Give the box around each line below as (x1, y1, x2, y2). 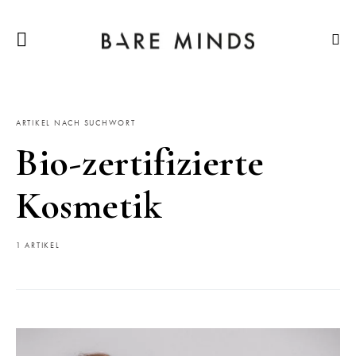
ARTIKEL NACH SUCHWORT (16, 118, 136, 128)
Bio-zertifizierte (16, 140, 265, 186)
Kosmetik (16, 183, 162, 229)
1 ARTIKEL (16, 241, 60, 250)
